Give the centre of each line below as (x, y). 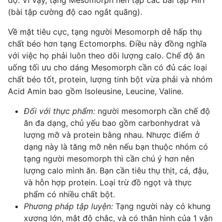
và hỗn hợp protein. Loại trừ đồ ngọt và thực (108, 182)
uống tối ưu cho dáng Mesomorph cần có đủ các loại (108, 67)
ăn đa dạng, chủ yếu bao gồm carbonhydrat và (112, 123)
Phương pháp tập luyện (67, 206)
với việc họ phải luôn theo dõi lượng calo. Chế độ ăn (106, 55)
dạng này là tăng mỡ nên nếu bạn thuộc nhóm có (116, 146)
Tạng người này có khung (162, 206)
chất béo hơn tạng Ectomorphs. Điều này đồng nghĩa (107, 43)
